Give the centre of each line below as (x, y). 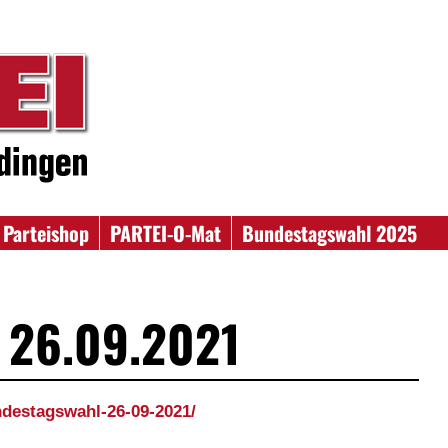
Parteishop (46, 233)
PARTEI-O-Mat (166, 233)
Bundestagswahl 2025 (330, 233)
